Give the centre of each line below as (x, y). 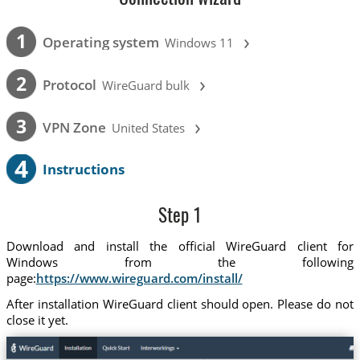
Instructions (83, 169)
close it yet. (37, 319)
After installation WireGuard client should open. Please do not (180, 303)
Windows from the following (180, 262)
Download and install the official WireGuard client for (180, 246)
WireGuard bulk (146, 85)
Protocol (69, 84)
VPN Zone (74, 127)
